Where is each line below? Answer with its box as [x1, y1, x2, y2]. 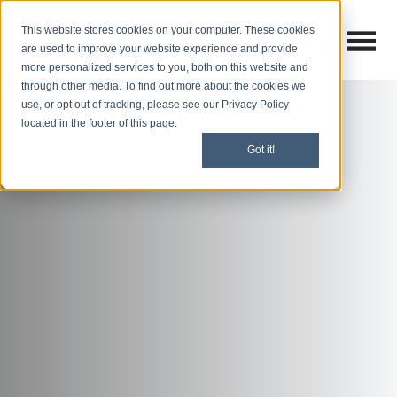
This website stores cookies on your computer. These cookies [21, 24, 315, 36]
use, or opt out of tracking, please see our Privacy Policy [21, 98, 289, 111]
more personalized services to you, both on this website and [21, 61, 308, 74]
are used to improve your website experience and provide [21, 43, 298, 55]
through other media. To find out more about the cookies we [21, 80, 306, 92]
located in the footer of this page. [21, 117, 177, 129]
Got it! [246, 144, 275, 157]
